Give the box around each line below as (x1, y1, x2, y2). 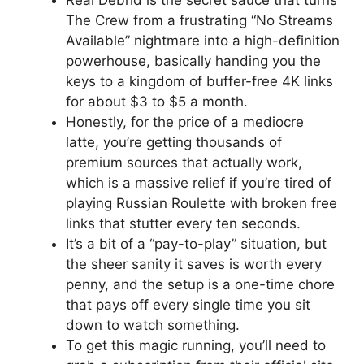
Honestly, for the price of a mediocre (66, 114, 304, 131)
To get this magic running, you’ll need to (66, 337, 326, 354)
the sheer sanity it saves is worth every (66, 256, 322, 273)
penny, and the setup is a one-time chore (66, 276, 335, 293)
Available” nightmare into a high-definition (66, 32, 340, 50)
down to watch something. (66, 317, 240, 334)
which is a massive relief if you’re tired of (66, 175, 331, 192)
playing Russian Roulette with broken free (66, 195, 337, 212)
